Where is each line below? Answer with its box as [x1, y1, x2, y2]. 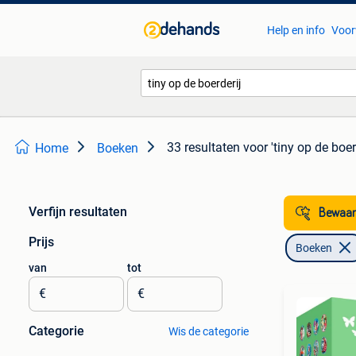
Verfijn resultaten [29, 204, 127, 219]
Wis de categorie [168, 325, 249, 338]
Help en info [266, 24, 325, 37]
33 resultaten [167, 140, 240, 155]
